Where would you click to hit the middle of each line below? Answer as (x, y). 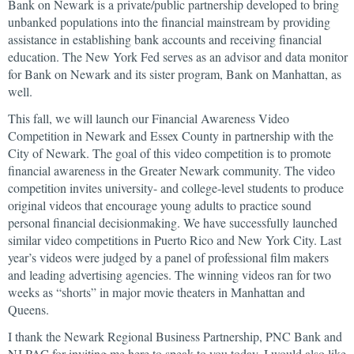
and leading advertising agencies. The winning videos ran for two (169, 275)
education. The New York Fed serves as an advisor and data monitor (178, 56)
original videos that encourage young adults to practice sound (160, 205)
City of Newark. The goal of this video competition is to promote (169, 153)
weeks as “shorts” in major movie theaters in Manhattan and (156, 292)
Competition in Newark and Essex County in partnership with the (171, 136)
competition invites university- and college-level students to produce (176, 188)
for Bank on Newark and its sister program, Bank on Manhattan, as (175, 74)
